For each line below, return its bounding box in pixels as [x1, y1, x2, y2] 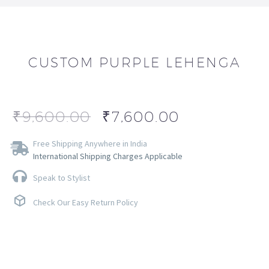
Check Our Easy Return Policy [33, 197, 138, 208]
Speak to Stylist [33, 172, 90, 184]
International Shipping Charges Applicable [33, 151, 183, 162]
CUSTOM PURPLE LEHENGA [28, 55, 241, 71]
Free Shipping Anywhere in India [33, 138, 147, 150]
